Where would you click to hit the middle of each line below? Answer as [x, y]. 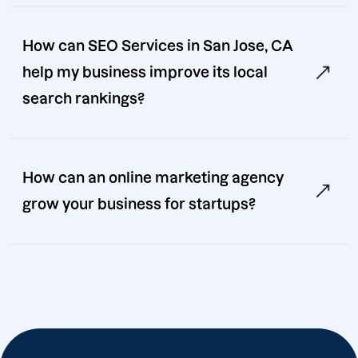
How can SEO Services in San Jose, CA [158, 46]
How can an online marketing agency [153, 178]
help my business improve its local [145, 73]
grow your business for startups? [139, 205]
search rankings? [84, 99]
